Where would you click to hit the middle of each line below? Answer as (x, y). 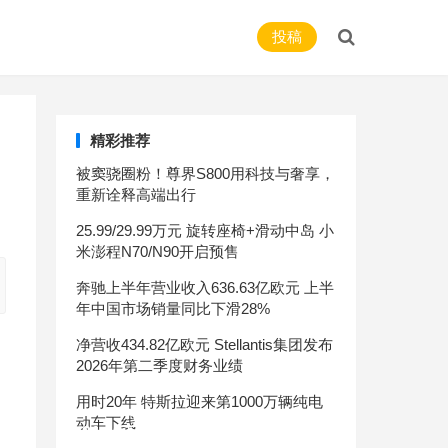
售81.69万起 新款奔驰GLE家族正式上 (200, 432)
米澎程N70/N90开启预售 (157, 251)
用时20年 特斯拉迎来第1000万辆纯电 (199, 401)
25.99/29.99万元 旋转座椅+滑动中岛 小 (205, 230)
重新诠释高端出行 (136, 194)
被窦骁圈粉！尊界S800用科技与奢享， (205, 173)
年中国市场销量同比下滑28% (173, 308)
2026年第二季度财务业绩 (159, 365)
